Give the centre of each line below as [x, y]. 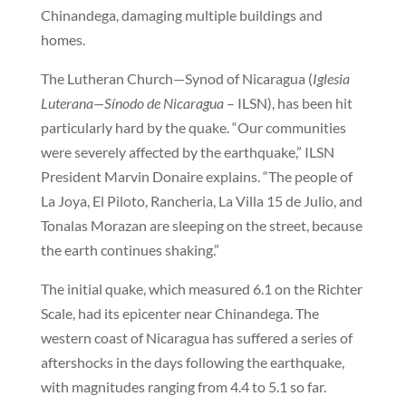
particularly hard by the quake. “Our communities [193, 128]
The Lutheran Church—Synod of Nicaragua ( [176, 79]
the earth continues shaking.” [130, 250]
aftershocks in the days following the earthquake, [192, 362]
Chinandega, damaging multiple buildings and [181, 15]
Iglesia [331, 79]
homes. [63, 40]
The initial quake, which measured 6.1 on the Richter [201, 289]
